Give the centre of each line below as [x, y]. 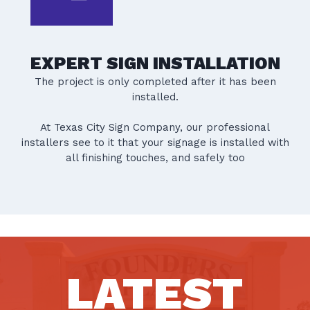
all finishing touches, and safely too [155, 157]
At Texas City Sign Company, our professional [155, 127]
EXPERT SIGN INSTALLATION [155, 63]
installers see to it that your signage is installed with [155, 142]
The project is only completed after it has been [155, 81]
